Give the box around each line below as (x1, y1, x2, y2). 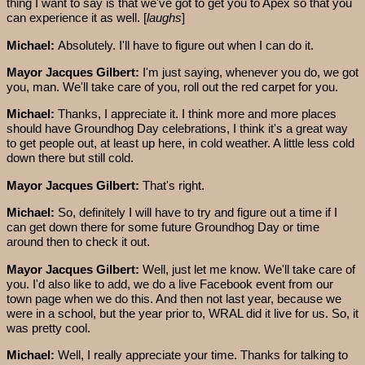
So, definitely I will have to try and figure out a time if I (58, 205, 337, 220)
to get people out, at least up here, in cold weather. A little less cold (7, 136, 354, 151)
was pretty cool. (7, 320, 90, 335)
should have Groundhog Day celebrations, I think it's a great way (7, 121, 348, 136)
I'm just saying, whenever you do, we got (143, 65, 358, 80)
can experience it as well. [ (7, 11, 147, 25)
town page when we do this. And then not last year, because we (7, 291, 341, 306)
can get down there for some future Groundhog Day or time (7, 220, 319, 235)
